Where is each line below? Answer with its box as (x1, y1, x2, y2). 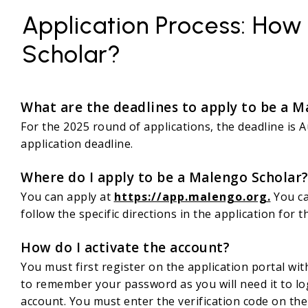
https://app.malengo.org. (113, 189, 271, 205)
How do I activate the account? (21, 239, 230, 257)
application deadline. (21, 136, 133, 152)
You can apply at (21, 189, 114, 205)
